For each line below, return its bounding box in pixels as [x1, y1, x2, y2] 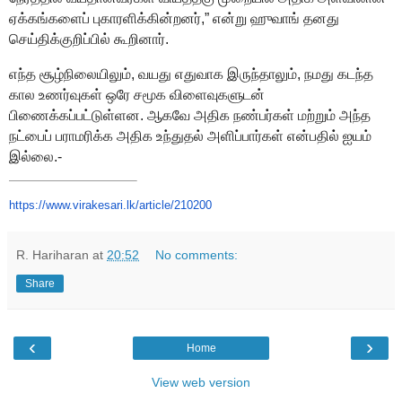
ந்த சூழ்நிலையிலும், [18, 66, 135, 82]
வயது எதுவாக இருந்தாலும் [138, 66, 297, 82]
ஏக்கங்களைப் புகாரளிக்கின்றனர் [9, 10, 201, 26]
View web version [152, 375, 250, 390]
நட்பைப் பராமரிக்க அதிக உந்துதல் [9, 127, 207, 144]
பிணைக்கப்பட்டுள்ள [9, 107, 127, 123]
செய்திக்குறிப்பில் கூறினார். [9, 31, 169, 47]
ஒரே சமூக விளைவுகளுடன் [102, 86, 265, 102]
